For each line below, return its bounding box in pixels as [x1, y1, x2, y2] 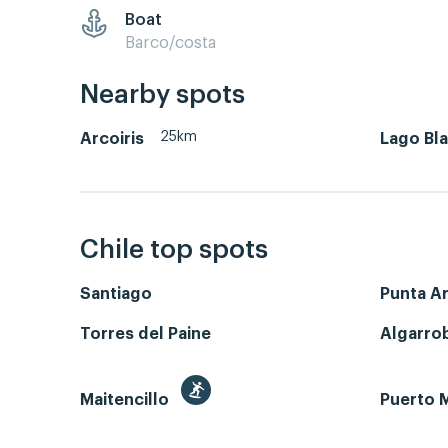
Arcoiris [80, 131, 144, 148]
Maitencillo [80, 391, 173, 408]
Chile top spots [80, 236, 268, 263]
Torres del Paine [80, 325, 211, 342]
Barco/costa [125, 34, 216, 51]
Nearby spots [80, 82, 245, 109]
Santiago [80, 285, 152, 302]
